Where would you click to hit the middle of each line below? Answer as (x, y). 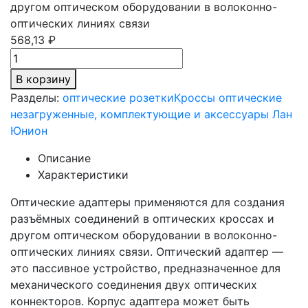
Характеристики (83, 175)
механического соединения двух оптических (134, 285)
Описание (64, 158)
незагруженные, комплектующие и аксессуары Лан (151, 114)
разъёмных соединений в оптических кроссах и (142, 219)
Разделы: (35, 98)
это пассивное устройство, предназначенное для (145, 268)
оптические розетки (118, 98)
